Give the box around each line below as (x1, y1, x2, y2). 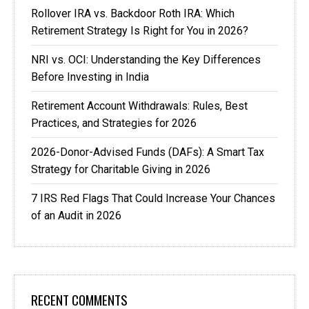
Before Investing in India (31, 70, 149, 84)
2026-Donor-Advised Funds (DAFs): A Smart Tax (31, 146, 264, 159)
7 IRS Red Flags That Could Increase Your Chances (31, 192, 275, 206)
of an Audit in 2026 (31, 209, 121, 223)
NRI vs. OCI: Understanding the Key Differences (31, 53, 261, 67)
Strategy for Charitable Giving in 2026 (31, 163, 210, 177)
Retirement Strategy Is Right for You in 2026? (31, 24, 248, 38)
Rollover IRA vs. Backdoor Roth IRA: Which (31, 7, 235, 21)
